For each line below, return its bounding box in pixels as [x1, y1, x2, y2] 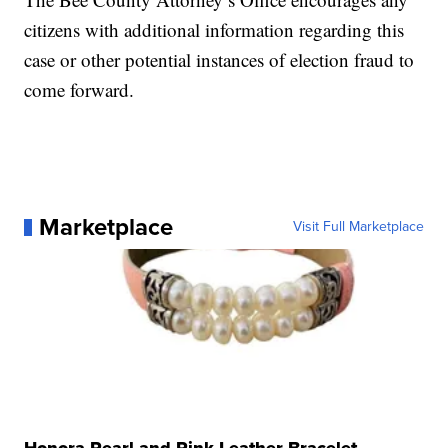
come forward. [24, 77, 135, 103]
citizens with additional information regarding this [24, 17, 405, 43]
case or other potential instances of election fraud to [24, 47, 415, 73]
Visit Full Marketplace [292, 216, 424, 238]
